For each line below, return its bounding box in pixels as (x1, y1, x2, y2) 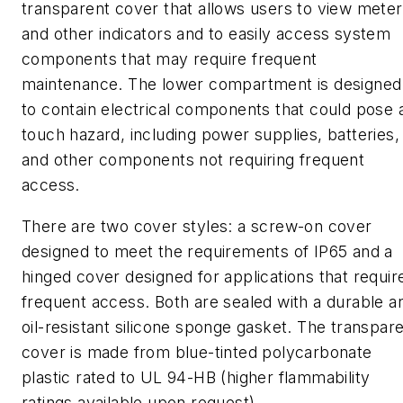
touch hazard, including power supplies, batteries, (22, 125, 399, 144)
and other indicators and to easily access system (22, 24, 391, 43)
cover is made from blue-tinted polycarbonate (22, 342, 372, 362)
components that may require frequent (22, 49, 318, 68)
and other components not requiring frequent (22, 150, 365, 169)
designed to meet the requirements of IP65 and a (22, 241, 393, 261)
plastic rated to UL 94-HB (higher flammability (22, 367, 371, 387)
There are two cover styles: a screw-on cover (22, 216, 372, 236)
